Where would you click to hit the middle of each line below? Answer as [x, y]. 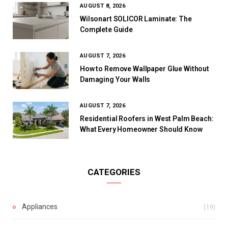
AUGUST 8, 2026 [103, 6]
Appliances [40, 207]
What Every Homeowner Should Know [141, 130]
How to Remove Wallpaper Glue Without [145, 69]
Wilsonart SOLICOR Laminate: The [136, 19]
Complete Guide [107, 30]
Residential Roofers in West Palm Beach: [147, 119]
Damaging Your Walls [115, 80]
